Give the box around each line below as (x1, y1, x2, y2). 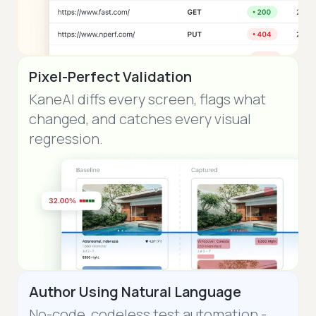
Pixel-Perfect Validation (29, 66, 192, 86)
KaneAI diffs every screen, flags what (29, 89, 266, 109)
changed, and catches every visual (29, 109, 251, 128)
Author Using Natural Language (29, 281, 241, 301)
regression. (29, 128, 103, 148)
